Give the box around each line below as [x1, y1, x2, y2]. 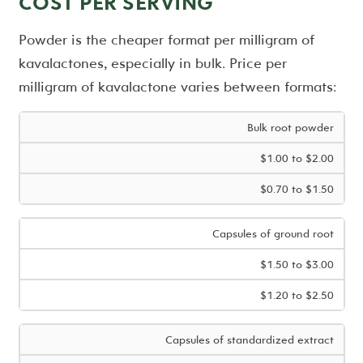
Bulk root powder [246, 121, 334, 135]
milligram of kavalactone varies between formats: [18, 77, 336, 96]
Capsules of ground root [211, 227, 334, 241]
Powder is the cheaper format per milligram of [18, 30, 314, 49]
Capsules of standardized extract [164, 333, 334, 347]
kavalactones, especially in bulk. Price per [18, 53, 287, 73]
